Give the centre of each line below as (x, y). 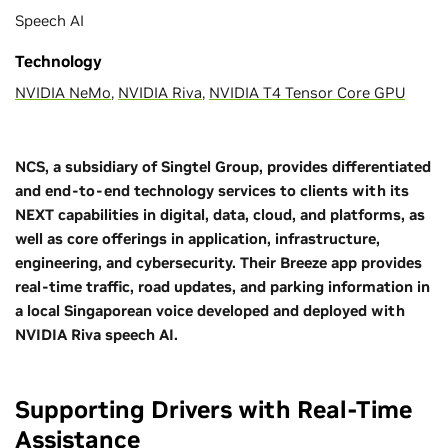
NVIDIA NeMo (63, 92)
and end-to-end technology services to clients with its (212, 190)
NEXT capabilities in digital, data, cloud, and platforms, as (220, 214)
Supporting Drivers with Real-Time (213, 409)
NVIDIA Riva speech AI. (96, 334)
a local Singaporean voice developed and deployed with (210, 310)
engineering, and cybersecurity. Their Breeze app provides (218, 262)
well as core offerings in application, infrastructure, (197, 238)
